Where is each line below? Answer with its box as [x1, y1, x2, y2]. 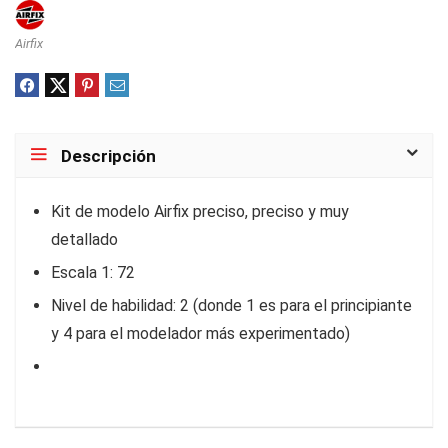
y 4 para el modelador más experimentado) [51, 323, 350, 343]
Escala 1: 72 [51, 262, 135, 282]
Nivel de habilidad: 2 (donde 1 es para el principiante [51, 295, 412, 315]
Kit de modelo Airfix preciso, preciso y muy [51, 201, 349, 221]
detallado [51, 229, 118, 249]
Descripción [61, 145, 156, 166]
